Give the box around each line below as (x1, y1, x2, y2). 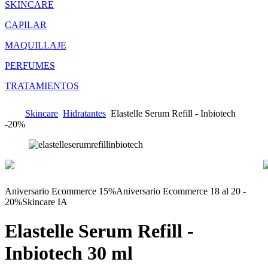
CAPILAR (5, 19, 47, 30)
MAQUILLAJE (5, 39, 66, 50)
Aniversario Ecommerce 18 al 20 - (116, 185, 246, 196)
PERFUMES (5, 60, 55, 71)
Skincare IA (22, 196, 68, 207)
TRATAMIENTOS (5, 80, 79, 91)
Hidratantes (63, 108, 106, 118)
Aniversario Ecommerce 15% (5, 185, 116, 196)
